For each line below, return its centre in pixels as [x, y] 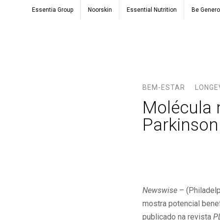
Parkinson [180, 125]
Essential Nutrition [151, 10]
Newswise [160, 190]
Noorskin [100, 10]
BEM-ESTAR [164, 87]
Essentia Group [52, 10]
